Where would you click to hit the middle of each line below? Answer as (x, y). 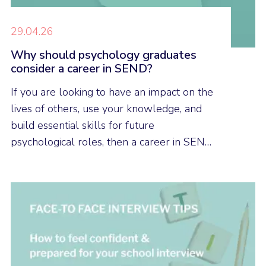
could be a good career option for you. (103, 159)
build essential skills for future (83, 126)
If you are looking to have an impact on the (112, 92)
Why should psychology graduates (104, 55)
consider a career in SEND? (82, 68)
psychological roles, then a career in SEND (112, 142)
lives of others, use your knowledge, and (106, 109)
